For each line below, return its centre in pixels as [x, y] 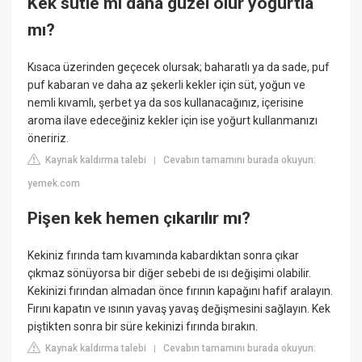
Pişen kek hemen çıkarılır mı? [139, 219]
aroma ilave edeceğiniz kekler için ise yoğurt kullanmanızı [173, 120]
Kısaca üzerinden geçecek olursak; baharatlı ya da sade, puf [179, 67]
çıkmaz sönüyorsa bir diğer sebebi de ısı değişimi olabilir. [170, 273]
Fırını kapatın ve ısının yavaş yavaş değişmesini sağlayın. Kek [179, 308]
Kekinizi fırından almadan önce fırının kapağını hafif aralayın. [181, 290]
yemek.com [54, 183]
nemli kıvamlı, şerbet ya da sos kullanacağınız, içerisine [166, 102]
